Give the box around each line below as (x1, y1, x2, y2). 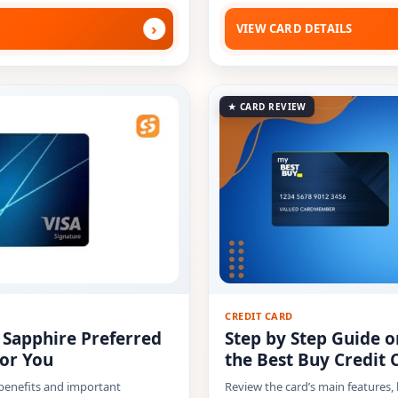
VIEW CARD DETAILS (236, 20, 353, 36)
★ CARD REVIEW (227, 99, 306, 113)
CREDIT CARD (225, 308, 293, 322)
